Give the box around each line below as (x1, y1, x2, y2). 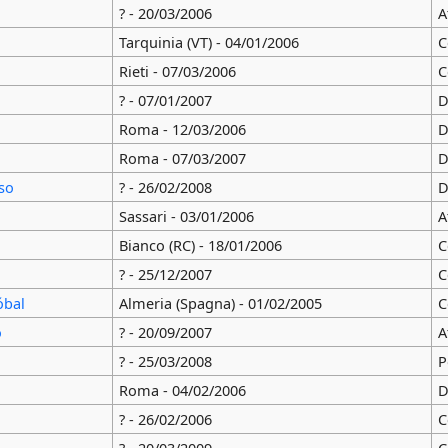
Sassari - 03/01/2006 (118, 206, 254, 227)
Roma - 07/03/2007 (118, 148, 246, 169)
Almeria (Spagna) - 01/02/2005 (118, 293, 322, 314)
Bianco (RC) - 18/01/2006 (118, 235, 282, 256)
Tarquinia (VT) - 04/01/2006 (118, 32, 299, 53)
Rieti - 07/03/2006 (118, 61, 236, 82)
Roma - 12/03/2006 (118, 119, 246, 140)
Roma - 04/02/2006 (118, 380, 246, 401)
